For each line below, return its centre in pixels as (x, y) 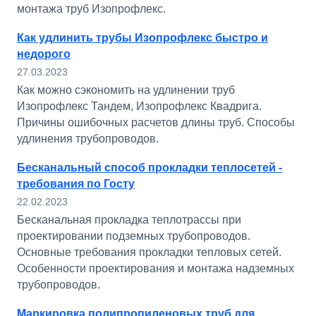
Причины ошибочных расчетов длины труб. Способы (156, 122)
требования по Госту (76, 184)
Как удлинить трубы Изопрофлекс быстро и (142, 38)
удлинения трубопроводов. (88, 139)
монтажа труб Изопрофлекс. (91, 9)
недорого (44, 54)
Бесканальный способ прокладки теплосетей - (150, 168)
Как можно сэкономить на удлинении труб (126, 90)
